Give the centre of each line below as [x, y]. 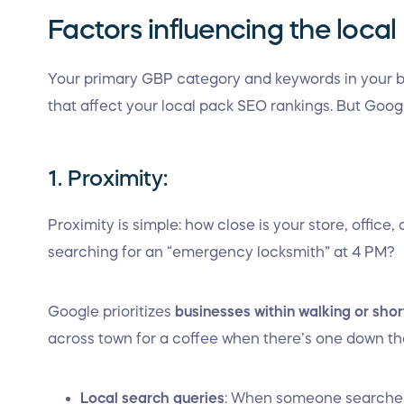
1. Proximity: [110, 179]
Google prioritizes [111, 311]
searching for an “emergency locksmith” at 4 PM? [223, 252]
